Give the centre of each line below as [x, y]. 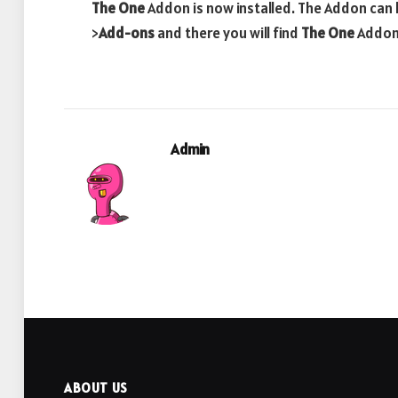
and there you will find [228, 33]
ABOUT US [96, 387]
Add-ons [127, 33]
